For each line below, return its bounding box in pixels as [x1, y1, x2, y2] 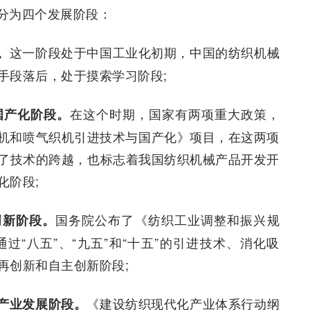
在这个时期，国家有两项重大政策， [69, 104, 280, 123]
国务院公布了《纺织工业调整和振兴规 [55, 210, 280, 229]
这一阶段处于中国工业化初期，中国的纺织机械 [9, 43, 280, 62]
